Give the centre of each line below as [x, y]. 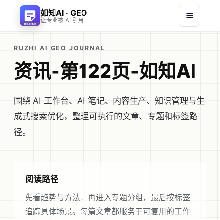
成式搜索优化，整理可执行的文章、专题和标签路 [106, 116]
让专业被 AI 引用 [62, 20]
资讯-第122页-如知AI [105, 71]
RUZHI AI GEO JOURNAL [59, 48]
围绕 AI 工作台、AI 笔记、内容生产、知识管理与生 [109, 100]
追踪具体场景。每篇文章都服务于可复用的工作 [108, 211]
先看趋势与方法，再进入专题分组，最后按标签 [108, 197]
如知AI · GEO [64, 13]
